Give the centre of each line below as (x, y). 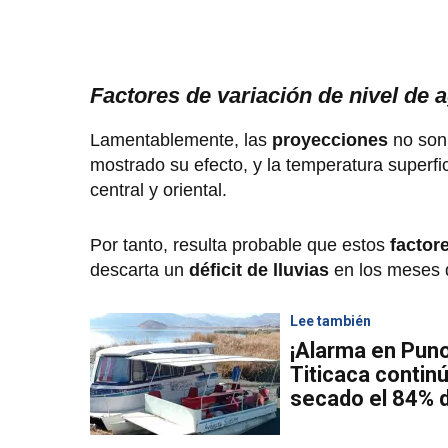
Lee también (330, 321)
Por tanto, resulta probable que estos (240, 245)
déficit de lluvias (259, 270)
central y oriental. (161, 190)
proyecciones (327, 140)
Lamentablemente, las (178, 140)
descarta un (137, 270)
